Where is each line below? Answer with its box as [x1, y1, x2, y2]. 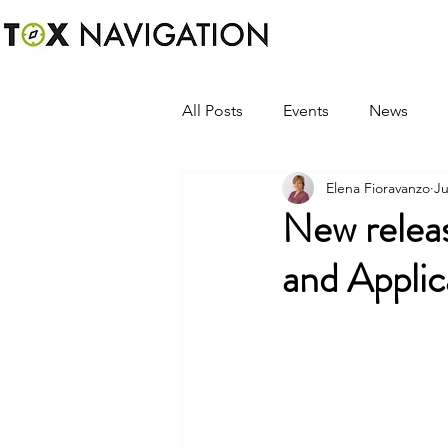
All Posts [182, 101, 243, 120]
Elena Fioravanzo [326, 178, 430, 197]
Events [283, 101, 329, 120]
